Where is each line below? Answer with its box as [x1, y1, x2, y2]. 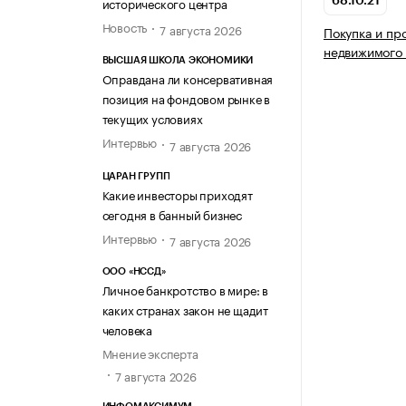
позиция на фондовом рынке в [101, 89, 271, 108]
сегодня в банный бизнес [101, 204, 242, 223]
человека [101, 319, 152, 338]
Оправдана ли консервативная [101, 69, 274, 88]
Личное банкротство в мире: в [101, 279, 268, 298]
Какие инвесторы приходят [101, 184, 253, 203]
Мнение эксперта [101, 343, 198, 362]
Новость [101, 16, 148, 35]
